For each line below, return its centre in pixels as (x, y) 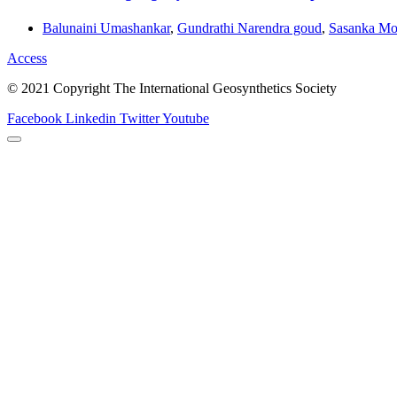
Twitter (140, 119)
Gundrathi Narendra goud (249, 28)
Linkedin (91, 119)
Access (27, 58)
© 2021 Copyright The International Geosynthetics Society (172, 89)
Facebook (35, 119)
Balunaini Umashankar (106, 28)
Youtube (186, 119)
